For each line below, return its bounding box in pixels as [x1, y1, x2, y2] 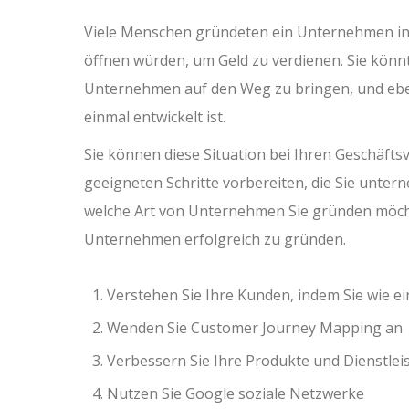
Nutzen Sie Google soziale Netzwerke [107, 383, 364, 404]
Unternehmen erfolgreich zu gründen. [84, 229, 346, 249]
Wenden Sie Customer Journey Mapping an [107, 318, 403, 338]
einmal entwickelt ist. [84, 107, 225, 127]
